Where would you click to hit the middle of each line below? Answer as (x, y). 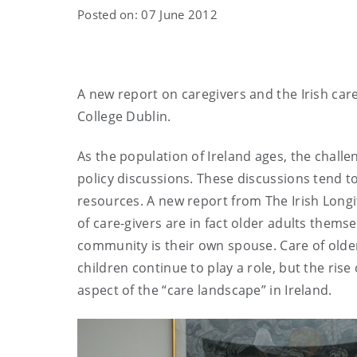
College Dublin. (124, 116)
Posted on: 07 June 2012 (147, 14)
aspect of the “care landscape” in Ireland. (205, 290)
